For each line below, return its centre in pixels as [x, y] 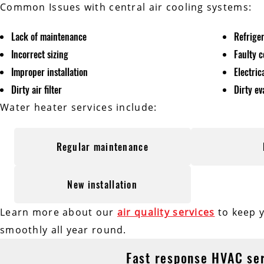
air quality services [166, 212]
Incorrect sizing [41, 55]
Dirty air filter [37, 90]
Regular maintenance [102, 147]
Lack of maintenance [50, 37]
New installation [102, 185]
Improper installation [51, 72]
